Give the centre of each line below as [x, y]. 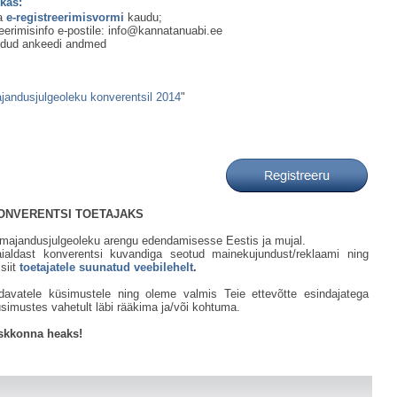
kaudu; [143, 17]
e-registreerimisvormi [65, 17]
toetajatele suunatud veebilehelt [106, 267]
